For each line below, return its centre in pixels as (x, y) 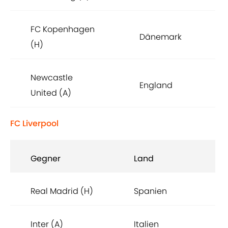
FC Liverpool (34, 124)
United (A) (51, 93)
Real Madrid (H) (62, 191)
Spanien (150, 191)
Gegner (46, 159)
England (156, 85)
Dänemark (161, 37)
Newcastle (52, 78)
